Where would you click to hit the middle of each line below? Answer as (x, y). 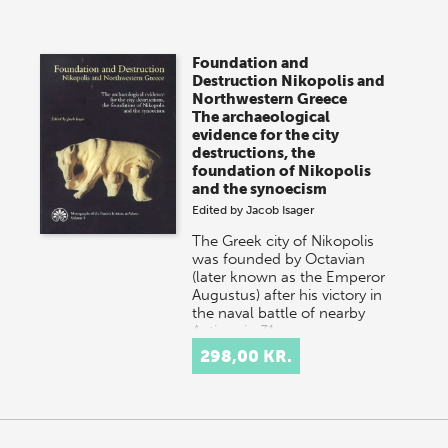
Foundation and (251, 63)
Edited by (219, 210)
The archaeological (261, 117)
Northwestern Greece (270, 99)
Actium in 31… (239, 331)
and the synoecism (260, 189)
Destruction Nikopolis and (289, 81)
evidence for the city (266, 135)
